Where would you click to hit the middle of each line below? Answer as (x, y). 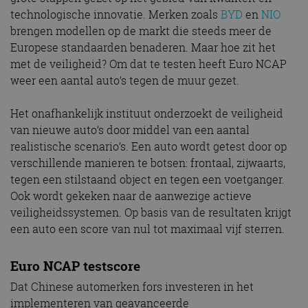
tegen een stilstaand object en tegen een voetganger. (147, 179)
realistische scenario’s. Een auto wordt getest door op (148, 146)
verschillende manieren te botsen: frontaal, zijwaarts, (148, 163)
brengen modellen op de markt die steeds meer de (141, 31)
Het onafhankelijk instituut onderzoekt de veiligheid (147, 113)
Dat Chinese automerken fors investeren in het (132, 286)
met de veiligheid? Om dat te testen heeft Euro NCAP (148, 64)
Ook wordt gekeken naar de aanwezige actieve (131, 196)
